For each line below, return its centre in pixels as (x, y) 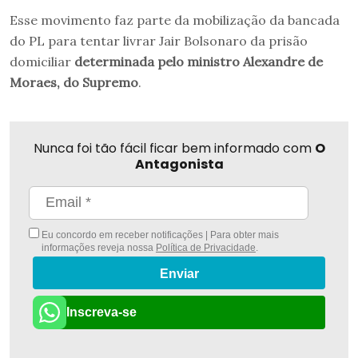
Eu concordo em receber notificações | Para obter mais (159, 235)
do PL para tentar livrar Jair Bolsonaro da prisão (159, 40)
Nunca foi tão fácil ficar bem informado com (174, 148)
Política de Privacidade (205, 247)
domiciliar (42, 61)
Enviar (179, 273)
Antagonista (179, 164)
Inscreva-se (101, 312)
